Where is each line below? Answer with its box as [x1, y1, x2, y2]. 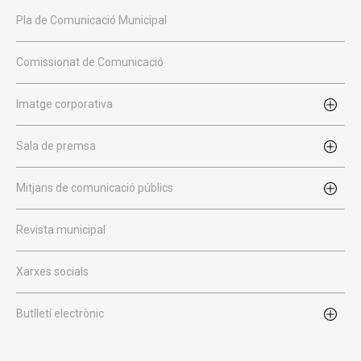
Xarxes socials [16, 265, 89, 278]
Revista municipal [16, 223, 106, 236]
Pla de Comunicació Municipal [16, 14, 167, 27]
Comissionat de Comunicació [16, 56, 164, 68]
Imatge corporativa [16, 98, 113, 110]
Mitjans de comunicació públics [16, 181, 173, 194]
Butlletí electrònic [16, 307, 104, 320]
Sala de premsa [16, 139, 96, 152]
